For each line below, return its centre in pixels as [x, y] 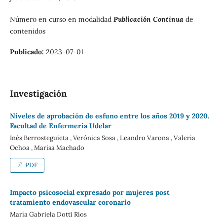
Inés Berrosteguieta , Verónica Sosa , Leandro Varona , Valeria [102, 138]
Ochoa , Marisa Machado [47, 148]
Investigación [38, 93]
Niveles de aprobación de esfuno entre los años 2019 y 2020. [109, 116]
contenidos [27, 31]
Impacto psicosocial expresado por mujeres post [90, 192]
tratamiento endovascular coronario [70, 202]
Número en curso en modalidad [61, 19]
